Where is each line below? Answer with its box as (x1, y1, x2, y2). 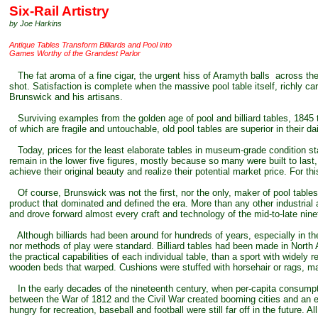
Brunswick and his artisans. (9, 92, 123, 102)
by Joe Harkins (9, 19, 62, 28)
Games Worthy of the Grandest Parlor (9, 49, 141, 57)
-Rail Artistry (30, 4, 109, 18)
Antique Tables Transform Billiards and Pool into (9, 40, 172, 49)
